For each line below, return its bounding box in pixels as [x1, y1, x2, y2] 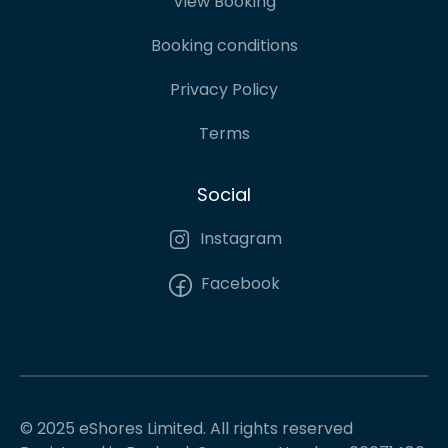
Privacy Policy [170, 78, 278, 102]
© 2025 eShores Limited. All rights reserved [20, 417, 353, 441]
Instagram [195, 227, 282, 251]
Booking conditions [150, 34, 298, 58]
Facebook [197, 272, 280, 296]
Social [197, 182, 251, 208]
